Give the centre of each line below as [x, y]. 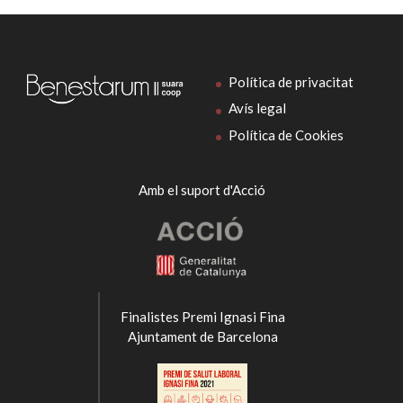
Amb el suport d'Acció [201, 190]
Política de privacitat [291, 81]
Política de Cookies [286, 134]
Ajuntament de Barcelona [202, 337]
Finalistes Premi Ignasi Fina [202, 317]
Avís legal [257, 108]
